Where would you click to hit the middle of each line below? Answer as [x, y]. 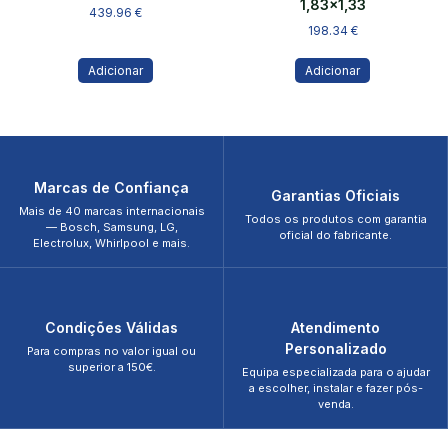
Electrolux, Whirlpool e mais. [111, 243]
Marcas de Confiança [111, 188]
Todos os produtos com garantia [335, 219]
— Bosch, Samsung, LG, [111, 227]
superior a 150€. [111, 367]
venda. [335, 404]
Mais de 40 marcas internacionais [111, 211]
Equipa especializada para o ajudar [335, 372]
